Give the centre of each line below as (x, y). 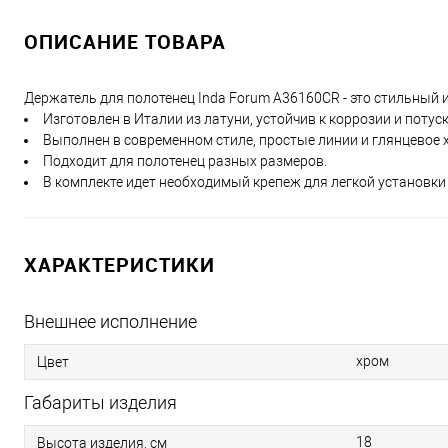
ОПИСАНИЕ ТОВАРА (125, 41)
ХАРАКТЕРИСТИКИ (119, 264)
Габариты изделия (100, 402)
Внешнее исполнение (110, 321)
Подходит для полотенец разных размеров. (185, 161)
